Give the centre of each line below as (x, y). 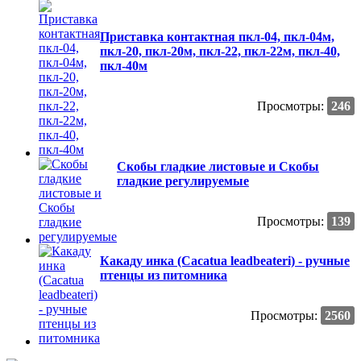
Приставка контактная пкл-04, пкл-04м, (217, 36)
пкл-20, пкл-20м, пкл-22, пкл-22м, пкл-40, (220, 51)
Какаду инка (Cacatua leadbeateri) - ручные (225, 260)
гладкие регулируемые (183, 180)
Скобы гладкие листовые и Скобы (218, 166)
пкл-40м (124, 65)
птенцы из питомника (164, 275)
